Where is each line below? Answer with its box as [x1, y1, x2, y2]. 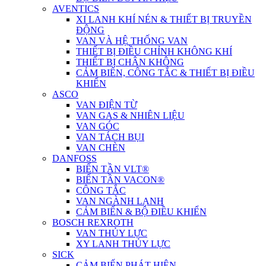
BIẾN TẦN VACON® [76, 175, 164, 185]
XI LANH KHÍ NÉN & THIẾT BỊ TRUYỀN [76, 14, 252, 24]
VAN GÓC [76, 121, 119, 131]
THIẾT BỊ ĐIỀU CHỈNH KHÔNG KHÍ [76, 46, 232, 56]
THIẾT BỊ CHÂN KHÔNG [76, 57, 184, 67]
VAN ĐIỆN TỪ [76, 100, 137, 110]
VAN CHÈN [76, 142, 125, 153]
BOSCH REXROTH [52, 217, 134, 227]
